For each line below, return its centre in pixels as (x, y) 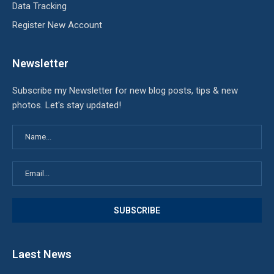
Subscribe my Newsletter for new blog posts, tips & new (125, 91)
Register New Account (57, 25)
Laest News (42, 254)
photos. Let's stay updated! (67, 106)
